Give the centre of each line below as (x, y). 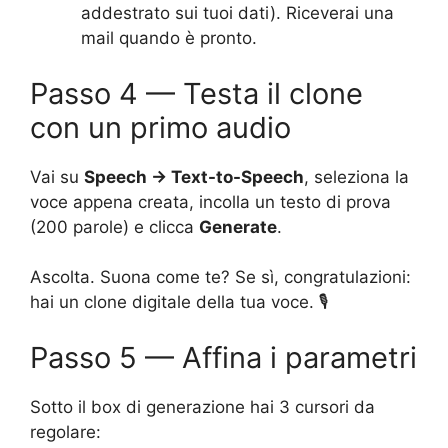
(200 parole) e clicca (114, 226)
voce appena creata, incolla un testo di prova (210, 201)
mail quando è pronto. (169, 38)
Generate (238, 226)
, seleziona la (356, 176)
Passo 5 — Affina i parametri (223, 357)
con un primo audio (160, 127)
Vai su (57, 176)
